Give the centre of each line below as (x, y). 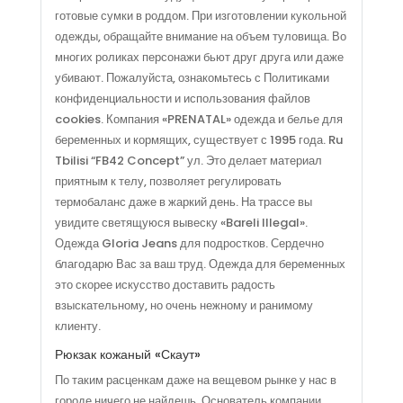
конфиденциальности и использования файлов (182, 98)
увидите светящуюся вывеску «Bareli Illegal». (181, 222)
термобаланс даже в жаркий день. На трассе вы (183, 201)
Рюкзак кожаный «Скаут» (127, 354)
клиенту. (77, 326)
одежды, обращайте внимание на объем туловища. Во (200, 36)
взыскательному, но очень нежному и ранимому (184, 305)
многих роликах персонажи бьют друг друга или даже (199, 57)
